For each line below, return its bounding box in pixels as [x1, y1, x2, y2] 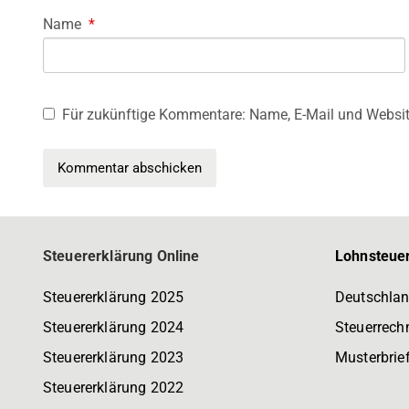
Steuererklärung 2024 [43, 319, 184, 337]
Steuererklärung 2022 [43, 379, 184, 397]
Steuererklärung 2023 [43, 349, 184, 367]
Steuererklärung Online [43, 247, 200, 266]
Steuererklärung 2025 [43, 288, 184, 307]
